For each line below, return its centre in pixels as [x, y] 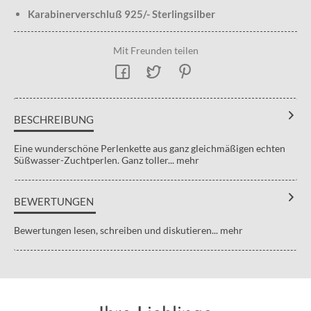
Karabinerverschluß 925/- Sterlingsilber [121, 14]
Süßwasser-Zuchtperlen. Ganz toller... [94, 160]
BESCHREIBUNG [54, 119]
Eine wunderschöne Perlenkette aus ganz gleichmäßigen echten [150, 148]
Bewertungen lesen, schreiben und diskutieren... [116, 230]
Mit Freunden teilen [155, 50]
